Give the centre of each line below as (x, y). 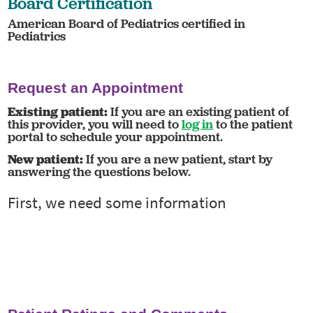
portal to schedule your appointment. (116, 137)
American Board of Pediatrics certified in (127, 24)
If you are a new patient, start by (178, 159)
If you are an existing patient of (199, 112)
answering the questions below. (100, 171)
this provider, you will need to (95, 124)
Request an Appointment (96, 88)
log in (198, 124)
